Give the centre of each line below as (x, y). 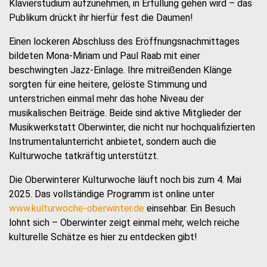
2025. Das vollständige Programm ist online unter (112, 194)
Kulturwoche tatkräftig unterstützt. (84, 156)
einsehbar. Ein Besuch (190, 208)
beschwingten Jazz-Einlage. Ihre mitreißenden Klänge (120, 70)
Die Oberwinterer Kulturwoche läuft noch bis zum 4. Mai (125, 180)
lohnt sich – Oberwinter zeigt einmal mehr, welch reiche (124, 223)
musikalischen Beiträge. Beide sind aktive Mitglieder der (125, 113)
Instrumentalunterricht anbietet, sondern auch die (113, 142)
